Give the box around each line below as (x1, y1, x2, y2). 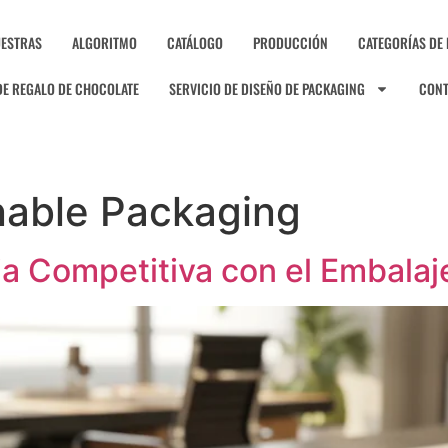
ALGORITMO (72, 32, 138, 53)
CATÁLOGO (167, 32, 224, 53)
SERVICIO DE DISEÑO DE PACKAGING (169, 78, 366, 99)
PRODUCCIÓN (253, 32, 329, 53)
